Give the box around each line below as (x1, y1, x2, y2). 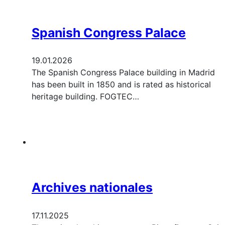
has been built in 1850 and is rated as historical (32, 79, 211, 90)
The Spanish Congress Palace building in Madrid (32, 67, 215, 78)
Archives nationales (32, 180, 153, 195)
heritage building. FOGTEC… (32, 91, 139, 102)
